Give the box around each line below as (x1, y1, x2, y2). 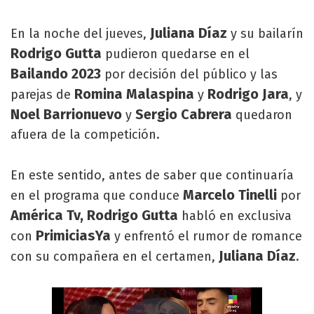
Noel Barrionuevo (11, 105, 125, 123)
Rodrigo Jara (204, 85, 289, 102)
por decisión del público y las (104, 66, 278, 82)
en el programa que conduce (11, 187, 183, 203)
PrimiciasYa (36, 226, 111, 244)
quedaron (232, 107, 292, 123)
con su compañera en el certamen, (11, 248, 215, 264)
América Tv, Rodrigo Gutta (11, 206, 178, 224)
